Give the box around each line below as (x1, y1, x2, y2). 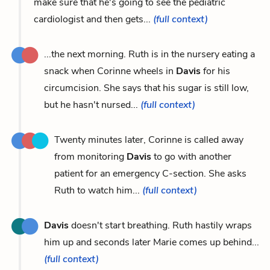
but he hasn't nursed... (44, 98, 140, 111)
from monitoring (54, 149, 127, 163)
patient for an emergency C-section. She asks (54, 166, 246, 180)
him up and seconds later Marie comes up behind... (44, 235, 259, 249)
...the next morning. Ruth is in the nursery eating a (44, 47, 255, 61)
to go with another (151, 149, 231, 163)
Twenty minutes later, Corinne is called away (54, 133, 243, 146)
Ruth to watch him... (54, 183, 142, 197)
